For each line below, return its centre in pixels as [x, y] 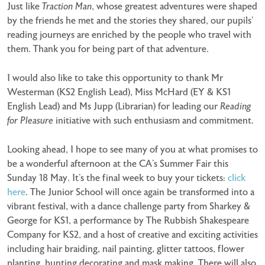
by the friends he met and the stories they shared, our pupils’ [130, 20]
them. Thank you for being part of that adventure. [108, 49]
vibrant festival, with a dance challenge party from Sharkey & [129, 206]
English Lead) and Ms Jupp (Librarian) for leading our [114, 106]
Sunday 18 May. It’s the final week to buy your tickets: [117, 178]
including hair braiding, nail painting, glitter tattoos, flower [126, 249]
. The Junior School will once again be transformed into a [140, 192]
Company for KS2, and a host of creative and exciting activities [132, 235]
